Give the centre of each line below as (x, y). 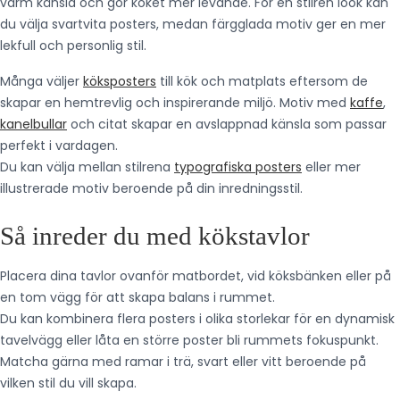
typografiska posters (238, 167)
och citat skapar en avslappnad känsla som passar (227, 124)
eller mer (331, 167)
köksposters (120, 81)
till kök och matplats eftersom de (262, 81)
